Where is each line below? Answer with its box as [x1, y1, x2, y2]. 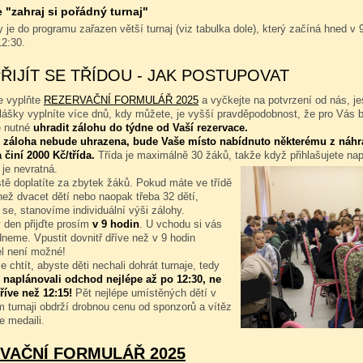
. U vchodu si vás [139, 218, 222, 230]
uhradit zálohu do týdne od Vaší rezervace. [33, 122, 248, 134]
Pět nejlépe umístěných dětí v [72, 287, 216, 299]
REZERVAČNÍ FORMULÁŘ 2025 [44, 94, 199, 106]
